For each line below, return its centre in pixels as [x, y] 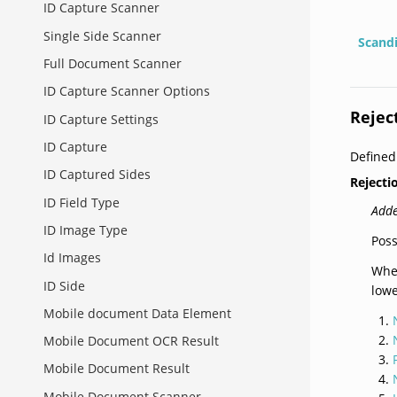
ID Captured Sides [97, 175]
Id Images [72, 258]
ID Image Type [86, 230]
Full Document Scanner [113, 64]
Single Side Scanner [102, 35]
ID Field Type [82, 202]
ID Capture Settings [101, 119]
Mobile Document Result [117, 369]
